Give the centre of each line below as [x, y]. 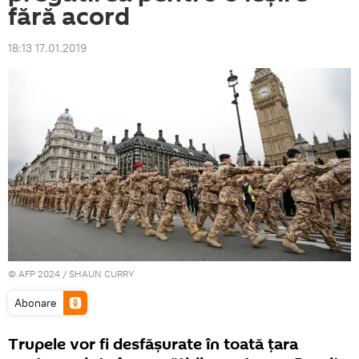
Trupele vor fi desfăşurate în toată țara [153, 345]
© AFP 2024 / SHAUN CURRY [71, 274]
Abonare [36, 303]
